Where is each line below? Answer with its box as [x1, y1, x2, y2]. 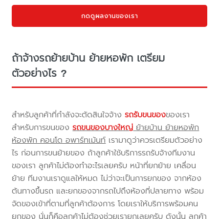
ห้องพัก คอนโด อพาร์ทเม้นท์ [12, 134, 106, 147]
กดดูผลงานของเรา [81, 11, 138, 21]
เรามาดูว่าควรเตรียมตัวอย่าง [106, 134, 203, 147]
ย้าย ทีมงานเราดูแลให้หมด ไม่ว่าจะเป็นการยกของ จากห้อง [12, 172, 202, 185]
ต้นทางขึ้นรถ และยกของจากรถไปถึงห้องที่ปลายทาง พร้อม [12, 185, 204, 197]
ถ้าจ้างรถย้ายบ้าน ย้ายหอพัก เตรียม [12, 50, 165, 66]
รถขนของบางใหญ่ [72, 121, 133, 134]
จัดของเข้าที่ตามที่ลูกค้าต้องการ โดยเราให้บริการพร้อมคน [12, 197, 198, 210]
